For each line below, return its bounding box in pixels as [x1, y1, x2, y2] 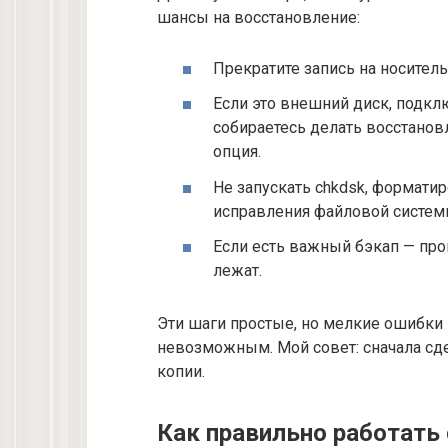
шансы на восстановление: [157, 8, 360, 28]
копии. [157, 361, 205, 381]
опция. [213, 142, 261, 162]
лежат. [213, 260, 262, 280]
